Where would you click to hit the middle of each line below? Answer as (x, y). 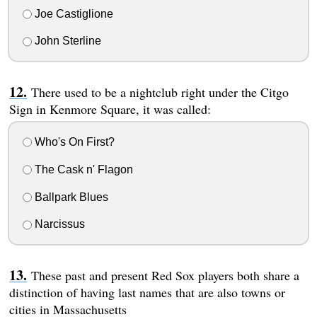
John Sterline (66, 41)
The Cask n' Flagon (82, 169)
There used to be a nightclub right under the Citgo (160, 92)
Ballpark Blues (70, 197)
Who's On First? (73, 142)
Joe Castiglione (72, 13)
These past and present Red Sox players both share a (165, 276)
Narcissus (58, 224)
